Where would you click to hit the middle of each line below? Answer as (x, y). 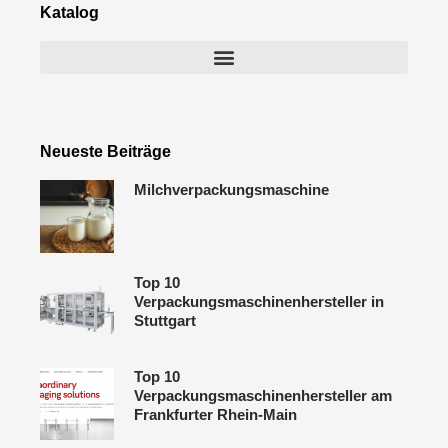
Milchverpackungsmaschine (231, 189)
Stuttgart (164, 321)
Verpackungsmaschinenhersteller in (258, 302)
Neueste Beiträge (105, 151)
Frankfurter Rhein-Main (215, 414)
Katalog (69, 12)
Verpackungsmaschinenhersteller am (262, 395)
